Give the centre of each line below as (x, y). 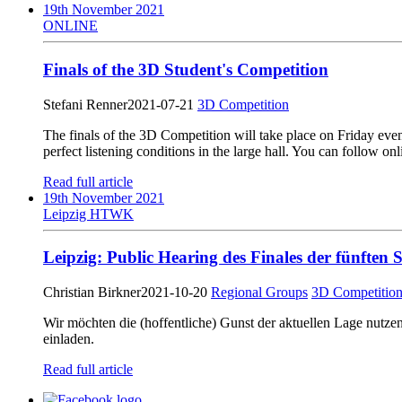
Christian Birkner (92, 293)
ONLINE (70, 26)
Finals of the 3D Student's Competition (186, 70)
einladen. (69, 339)
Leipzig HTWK (88, 214)
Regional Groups (259, 293)
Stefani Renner (85, 104)
